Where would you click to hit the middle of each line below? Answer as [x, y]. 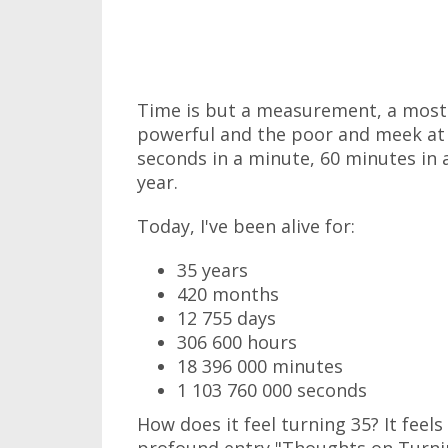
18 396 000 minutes [260, 366]
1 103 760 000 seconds [272, 390]
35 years [212, 270]
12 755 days [226, 318]
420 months [228, 294]
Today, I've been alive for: [246, 226]
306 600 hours [237, 342]
